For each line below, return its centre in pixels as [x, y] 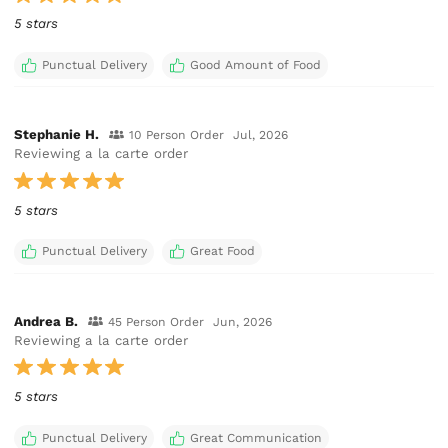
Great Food [222, 251]
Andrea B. [46, 321]
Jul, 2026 [261, 135]
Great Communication [255, 437]
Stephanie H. [57, 135]
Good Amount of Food [255, 64]
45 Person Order [155, 321]
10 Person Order [176, 135]
